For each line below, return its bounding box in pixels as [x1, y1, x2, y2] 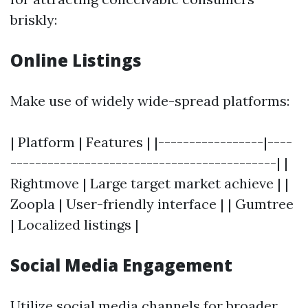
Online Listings [10, 49, 142, 72]
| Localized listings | [10, 216, 139, 234]
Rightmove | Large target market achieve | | [10, 175, 289, 192]
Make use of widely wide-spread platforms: [10, 92, 289, 110]
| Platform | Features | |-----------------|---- [10, 133, 292, 151]
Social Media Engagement [10, 254, 232, 277]
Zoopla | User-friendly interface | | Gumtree [10, 195, 294, 213]
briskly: [10, 11, 57, 29]
